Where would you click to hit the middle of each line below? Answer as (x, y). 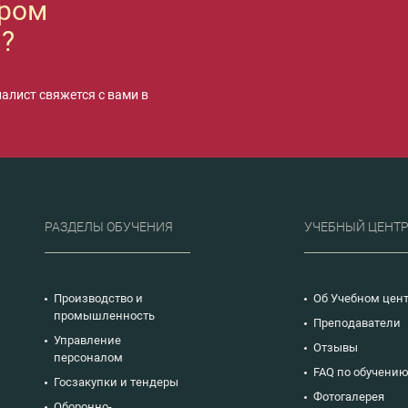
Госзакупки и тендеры (116, 382)
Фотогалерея (349, 396)
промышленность (104, 315)
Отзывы (336, 347)
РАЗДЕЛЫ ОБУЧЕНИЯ (109, 226)
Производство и (98, 298)
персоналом (88, 357)
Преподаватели (357, 322)
